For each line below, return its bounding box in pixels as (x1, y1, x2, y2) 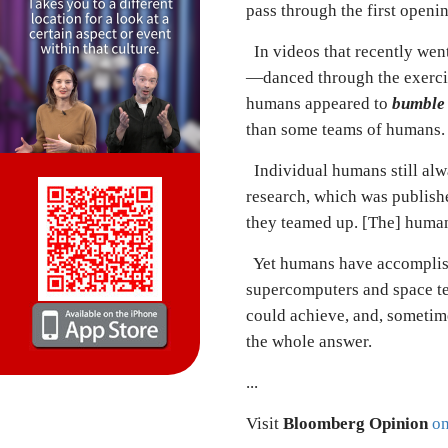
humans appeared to (246, 94, 388, 114)
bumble (392, 94, 445, 114)
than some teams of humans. (246, 120, 445, 140)
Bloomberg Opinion (283, 414, 428, 434)
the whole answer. (246, 332, 372, 352)
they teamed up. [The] (246, 213, 405, 233)
